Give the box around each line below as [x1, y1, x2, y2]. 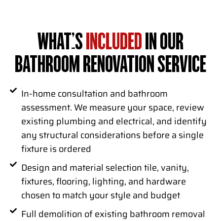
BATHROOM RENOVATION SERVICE [15, 55, 206, 76]
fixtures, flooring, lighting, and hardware [21, 175, 186, 189]
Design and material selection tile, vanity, [21, 161, 189, 175]
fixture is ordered [21, 142, 91, 156]
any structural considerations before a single [21, 128, 204, 143]
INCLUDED [86, 33, 142, 54]
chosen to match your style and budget [21, 188, 180, 203]
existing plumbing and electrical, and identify [21, 114, 207, 129]
